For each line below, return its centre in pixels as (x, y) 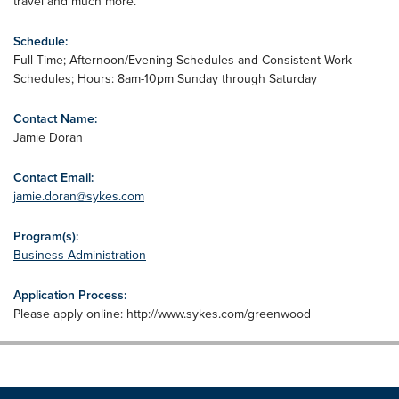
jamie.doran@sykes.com (79, 196)
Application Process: (70, 295)
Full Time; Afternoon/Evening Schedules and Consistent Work (183, 60)
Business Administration (80, 255)
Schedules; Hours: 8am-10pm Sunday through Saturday (165, 78)
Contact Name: (55, 118)
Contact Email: (53, 177)
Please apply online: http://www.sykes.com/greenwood (162, 313)
